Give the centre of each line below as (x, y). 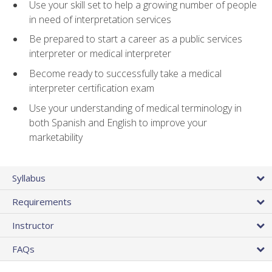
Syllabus (29, 178)
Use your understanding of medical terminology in (135, 108)
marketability (56, 137)
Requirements (42, 201)
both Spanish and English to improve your (118, 122)
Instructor (33, 225)
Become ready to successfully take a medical (125, 74)
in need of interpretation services (100, 19)
